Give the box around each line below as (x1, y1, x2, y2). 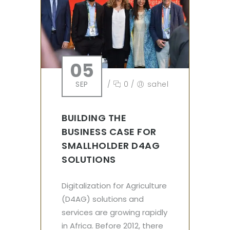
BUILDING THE (62, 111, 126, 125)
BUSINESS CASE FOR (62, 125, 157, 139)
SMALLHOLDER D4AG (62, 139, 160, 152)
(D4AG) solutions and (62, 194, 144, 205)
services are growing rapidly (62, 207, 167, 218)
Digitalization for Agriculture (62, 180, 167, 191)
